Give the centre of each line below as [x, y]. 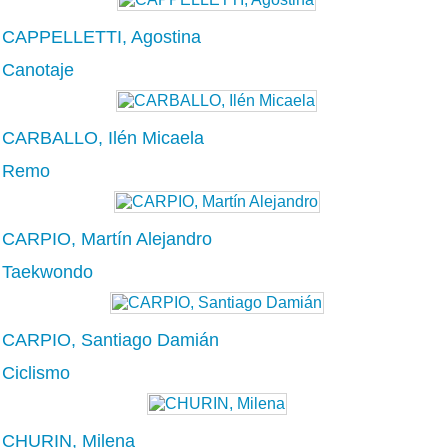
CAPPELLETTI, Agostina [101, 36]
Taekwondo [47, 271]
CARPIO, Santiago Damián [110, 339]
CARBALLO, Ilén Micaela [103, 137]
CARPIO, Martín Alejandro [107, 238]
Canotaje [38, 69]
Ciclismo [36, 372]
